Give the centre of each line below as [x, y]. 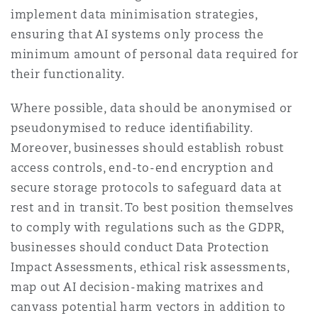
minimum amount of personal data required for [155, 54]
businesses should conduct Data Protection [140, 247]
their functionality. [68, 74]
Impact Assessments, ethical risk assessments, [150, 267]
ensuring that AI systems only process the [137, 34]
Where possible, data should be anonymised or [152, 108]
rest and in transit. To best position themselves [153, 208]
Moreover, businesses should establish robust [148, 148]
